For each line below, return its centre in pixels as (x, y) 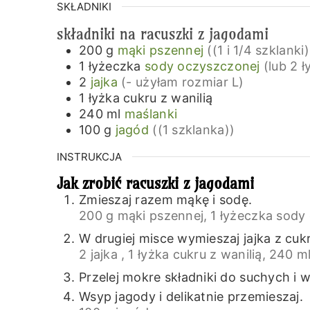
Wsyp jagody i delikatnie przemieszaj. (191, 297)
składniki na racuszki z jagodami (163, 34)
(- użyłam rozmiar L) (183, 82)
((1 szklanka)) (194, 129)
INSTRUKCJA (89, 156)
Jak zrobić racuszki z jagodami (155, 184)
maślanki (151, 113)
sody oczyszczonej (202, 66)
